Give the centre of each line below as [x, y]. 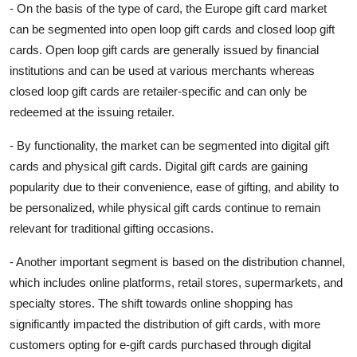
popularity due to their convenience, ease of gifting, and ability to [174, 186]
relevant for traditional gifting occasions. [112, 228]
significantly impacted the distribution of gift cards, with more [165, 324]
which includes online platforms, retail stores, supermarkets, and [176, 282]
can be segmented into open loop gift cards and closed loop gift [172, 29]
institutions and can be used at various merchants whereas [162, 70]
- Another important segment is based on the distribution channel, [177, 261]
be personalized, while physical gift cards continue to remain [165, 207]
